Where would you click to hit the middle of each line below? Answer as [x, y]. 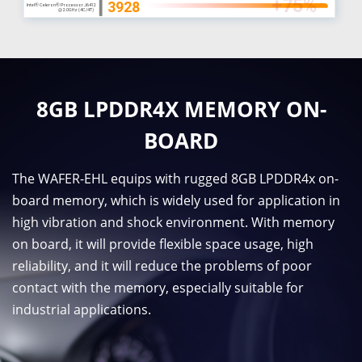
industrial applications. [82, 310]
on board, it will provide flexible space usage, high [163, 244]
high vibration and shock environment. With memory [173, 223]
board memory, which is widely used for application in [176, 201]
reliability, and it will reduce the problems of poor [162, 266]
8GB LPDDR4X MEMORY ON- [181, 109]
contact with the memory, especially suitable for [158, 288]
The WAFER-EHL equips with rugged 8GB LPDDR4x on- [175, 179]
